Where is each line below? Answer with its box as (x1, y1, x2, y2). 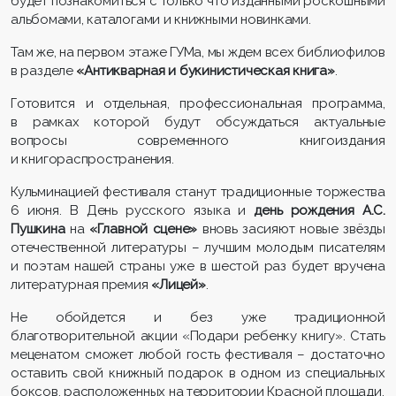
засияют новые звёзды (242, 220, 385, 237)
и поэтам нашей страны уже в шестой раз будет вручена (11, 257, 385, 274)
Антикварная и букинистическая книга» (84, 62, 335, 79)
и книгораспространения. (11, 150, 174, 167)
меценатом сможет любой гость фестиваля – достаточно (11, 346, 385, 362)
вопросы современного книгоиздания (11, 132, 385, 148)
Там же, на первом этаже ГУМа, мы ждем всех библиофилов (11, 43, 385, 60)
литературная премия (11, 276, 152, 293)
